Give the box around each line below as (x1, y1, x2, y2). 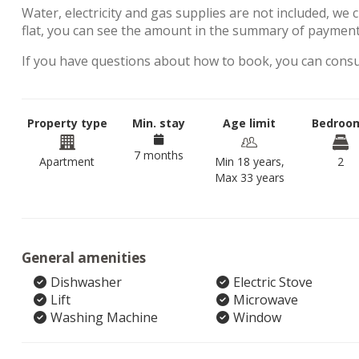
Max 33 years (214, 170, 284, 185)
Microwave (232, 291, 298, 309)
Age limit (223, 115, 276, 131)
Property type (26, 115, 107, 131)
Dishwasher (50, 273, 122, 291)
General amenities (22, 248, 146, 267)
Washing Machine (50, 309, 158, 326)
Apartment (39, 154, 95, 169)
